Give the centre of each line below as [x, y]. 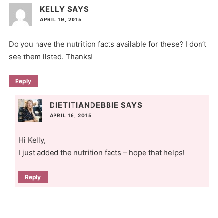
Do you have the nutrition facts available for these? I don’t [107, 44]
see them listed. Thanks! [51, 56]
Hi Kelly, [32, 140]
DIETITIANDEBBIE [84, 105]
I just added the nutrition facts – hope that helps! [101, 152]
